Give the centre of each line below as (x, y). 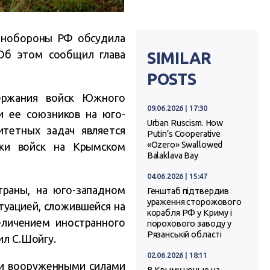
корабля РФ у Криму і (189, 213)
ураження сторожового (194, 202)
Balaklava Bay (172, 156)
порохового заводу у (189, 224)
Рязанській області (184, 235)
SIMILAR (179, 58)
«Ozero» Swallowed (185, 145)
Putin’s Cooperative (184, 134)
